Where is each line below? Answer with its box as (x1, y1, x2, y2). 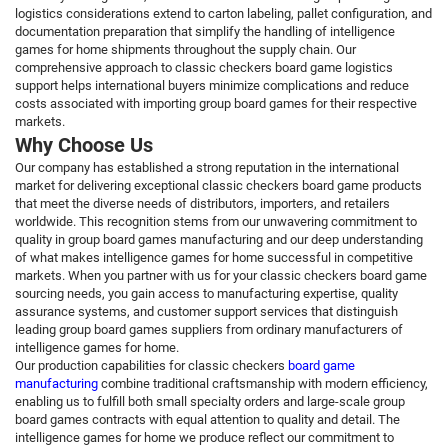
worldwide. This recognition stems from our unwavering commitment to (15, 214, 417, 230)
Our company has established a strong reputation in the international (15, 160, 399, 176)
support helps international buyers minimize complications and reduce (15, 78, 409, 94)
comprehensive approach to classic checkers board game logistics (15, 60, 393, 76)
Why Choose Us (15, 133, 153, 158)
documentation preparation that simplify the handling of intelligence (15, 24, 395, 40)
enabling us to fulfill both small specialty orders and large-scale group (15, 394, 405, 410)
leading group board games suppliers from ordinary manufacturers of (15, 322, 403, 338)
